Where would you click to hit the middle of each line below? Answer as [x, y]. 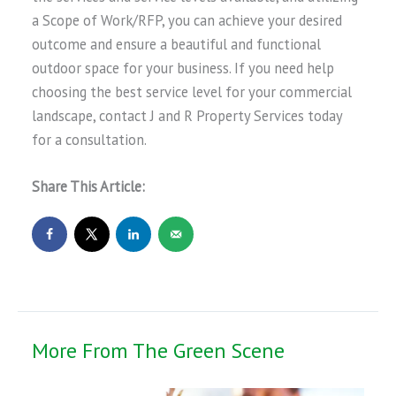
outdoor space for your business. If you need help [183, 68]
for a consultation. [90, 139]
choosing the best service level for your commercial [192, 91]
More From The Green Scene [159, 350]
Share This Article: [89, 186]
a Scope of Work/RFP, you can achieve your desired [187, 20]
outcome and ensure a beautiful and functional [177, 44]
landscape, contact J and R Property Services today [187, 115]
